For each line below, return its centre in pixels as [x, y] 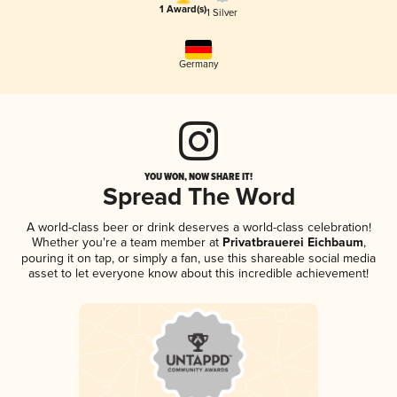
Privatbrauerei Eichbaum [291, 243]
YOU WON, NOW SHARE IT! [198, 177]
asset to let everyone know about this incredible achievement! [198, 274]
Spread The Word [198, 198]
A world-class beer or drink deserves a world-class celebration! [198, 228]
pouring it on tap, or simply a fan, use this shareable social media [198, 259]
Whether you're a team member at [125, 243]
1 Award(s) [183, 10]
